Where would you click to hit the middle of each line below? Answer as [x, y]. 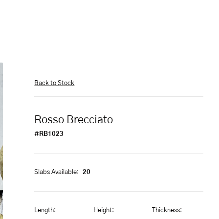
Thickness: [167, 210]
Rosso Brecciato [74, 120]
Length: [45, 210]
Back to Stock [55, 83]
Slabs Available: [57, 172]
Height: [103, 210]
